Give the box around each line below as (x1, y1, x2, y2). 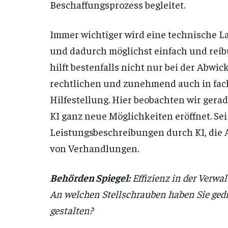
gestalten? (49, 204, 93, 216)
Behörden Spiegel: (49, 171, 130, 184)
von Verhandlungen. (49, 141, 139, 154)
